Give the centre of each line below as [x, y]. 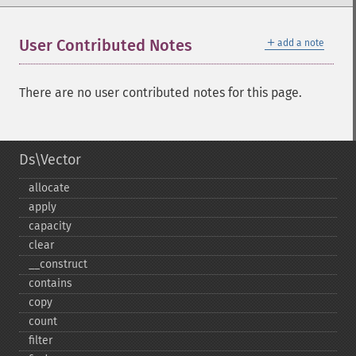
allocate [49, 188]
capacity [50, 226]
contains [50, 283]
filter [41, 341]
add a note [301, 43]
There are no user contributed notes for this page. [161, 93]
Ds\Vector [50, 160]
